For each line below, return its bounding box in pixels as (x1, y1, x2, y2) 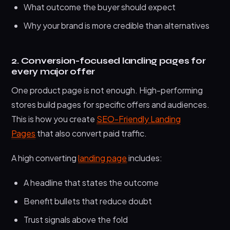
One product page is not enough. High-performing (11, 84, 203, 95)
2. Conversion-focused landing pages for (11, 55, 206, 66)
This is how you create (11, 113, 97, 124)
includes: (127, 152, 163, 163)
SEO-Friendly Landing (97, 113, 181, 124)
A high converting (11, 152, 79, 163)
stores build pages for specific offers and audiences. (11, 99, 210, 110)
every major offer (11, 66, 95, 77)
